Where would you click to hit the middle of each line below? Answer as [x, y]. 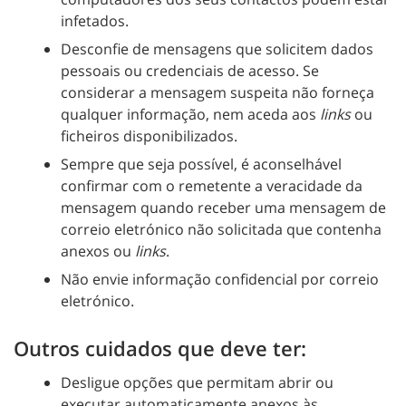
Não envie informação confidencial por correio [220, 280]
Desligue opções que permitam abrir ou [197, 382]
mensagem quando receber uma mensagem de [223, 207]
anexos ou [98, 251]
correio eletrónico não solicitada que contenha [221, 229]
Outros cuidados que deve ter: [160, 348]
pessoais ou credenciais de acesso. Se [190, 70]
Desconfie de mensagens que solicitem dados [217, 48]
